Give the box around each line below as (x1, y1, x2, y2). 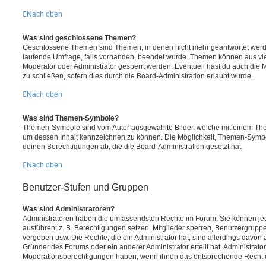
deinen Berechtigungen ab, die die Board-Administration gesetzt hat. (23, 142, 243, 151)
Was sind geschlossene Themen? (23, 33, 136, 42)
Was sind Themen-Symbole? (23, 113, 119, 122)
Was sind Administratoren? (23, 204, 115, 213)
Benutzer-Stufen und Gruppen (23, 182, 148, 192)
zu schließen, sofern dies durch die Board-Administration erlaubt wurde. (23, 71, 253, 80)
